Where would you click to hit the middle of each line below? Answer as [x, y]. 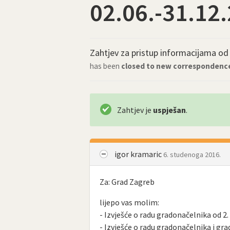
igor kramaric [139, 154]
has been [106, 66]
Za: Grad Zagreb [127, 182]
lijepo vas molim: [130, 203]
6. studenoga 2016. [192, 154]
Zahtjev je [135, 110]
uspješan [169, 110]
